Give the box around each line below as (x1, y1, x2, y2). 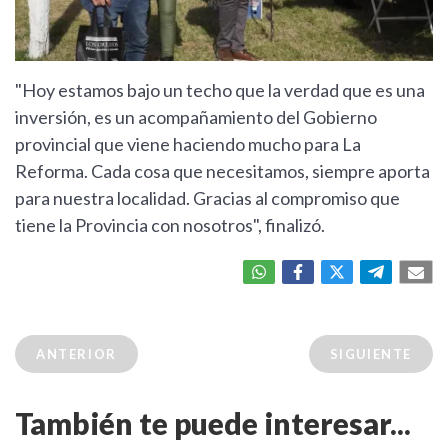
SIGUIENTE (329, 345, 412, 362)
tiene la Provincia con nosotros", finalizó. (15, 213, 325, 236)
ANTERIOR (36, 345, 117, 362)
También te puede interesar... (15, 404, 411, 441)
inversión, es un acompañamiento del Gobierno (15, 105, 377, 128)
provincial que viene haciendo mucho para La (15, 132, 361, 155)
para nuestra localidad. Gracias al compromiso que (15, 186, 400, 209)
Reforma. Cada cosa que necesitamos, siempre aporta (15, 159, 430, 182)
